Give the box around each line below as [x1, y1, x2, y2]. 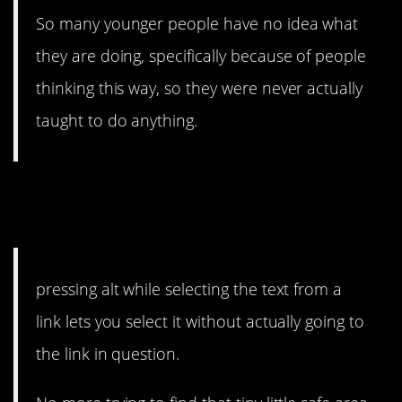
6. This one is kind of [13, 175, 276, 214]
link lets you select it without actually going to [36, 310, 364, 333]
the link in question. [36, 343, 180, 365]
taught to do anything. [36, 109, 198, 132]
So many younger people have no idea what [36, 13, 359, 35]
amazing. [13, 205, 128, 244]
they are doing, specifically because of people [36, 45, 367, 67]
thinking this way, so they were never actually [36, 77, 363, 100]
